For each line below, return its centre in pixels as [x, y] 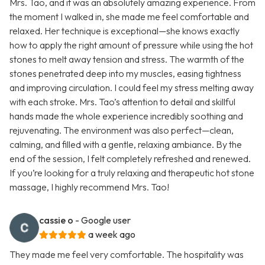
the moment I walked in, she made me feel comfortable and [129, 17]
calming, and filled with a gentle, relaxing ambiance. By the [126, 145]
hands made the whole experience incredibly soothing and [126, 116]
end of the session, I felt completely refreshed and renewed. [130, 159]
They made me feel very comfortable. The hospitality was [127, 255]
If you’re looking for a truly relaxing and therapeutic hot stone [132, 173]
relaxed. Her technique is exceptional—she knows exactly [125, 31]
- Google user [103, 220]
